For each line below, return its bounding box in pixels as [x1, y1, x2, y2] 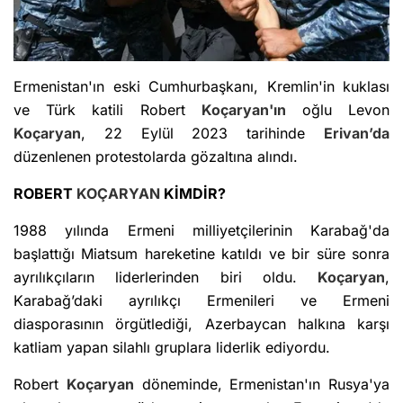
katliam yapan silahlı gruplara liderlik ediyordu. [13, 338, 330, 357]
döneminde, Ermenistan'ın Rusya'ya [133, 375, 390, 394]
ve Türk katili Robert [13, 101, 201, 120]
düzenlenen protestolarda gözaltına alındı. [13, 148, 298, 166]
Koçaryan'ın [201, 101, 286, 120]
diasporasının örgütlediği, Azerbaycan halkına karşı [13, 315, 390, 334]
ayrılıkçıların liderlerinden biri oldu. [13, 268, 318, 287]
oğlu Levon [285, 101, 390, 120]
